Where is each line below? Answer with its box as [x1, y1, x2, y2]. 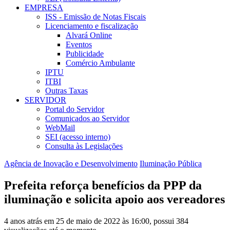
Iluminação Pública [140, 159, 202, 168]
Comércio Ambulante [66, 59, 135, 68]
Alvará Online [66, 31, 112, 40]
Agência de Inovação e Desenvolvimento [4, 159, 138, 168]
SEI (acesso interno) [45, 132, 110, 142]
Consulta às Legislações [45, 142, 123, 151]
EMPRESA [25, 3, 63, 12]
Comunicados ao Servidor [45, 114, 129, 123]
